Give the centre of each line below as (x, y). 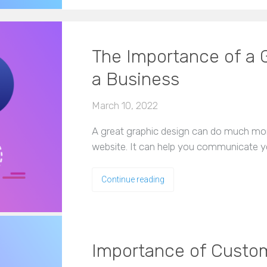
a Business (136, 79)
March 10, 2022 (125, 105)
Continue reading (133, 179)
